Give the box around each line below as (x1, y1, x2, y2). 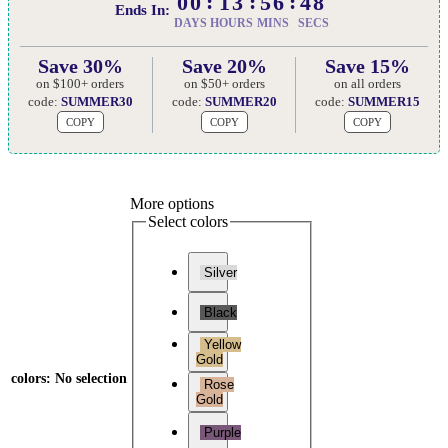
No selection (54, 370, 127, 386)
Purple (200, 424, 241, 440)
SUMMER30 (60, 93, 133, 109)
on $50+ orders (183, 75, 265, 91)
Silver (200, 264, 237, 280)
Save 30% (37, 54, 123, 77)
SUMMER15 (348, 93, 421, 109)
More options (130, 194, 214, 212)
